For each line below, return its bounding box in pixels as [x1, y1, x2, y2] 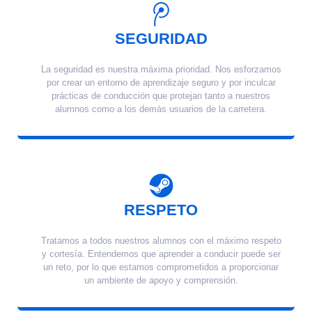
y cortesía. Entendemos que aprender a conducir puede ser [41, 249, 281, 260]
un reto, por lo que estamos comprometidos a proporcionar [43, 262, 279, 273]
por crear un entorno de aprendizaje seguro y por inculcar [46, 77, 276, 88]
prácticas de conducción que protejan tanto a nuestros [52, 90, 271, 101]
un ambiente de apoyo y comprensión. [84, 275, 238, 286]
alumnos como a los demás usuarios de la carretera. [55, 103, 267, 114]
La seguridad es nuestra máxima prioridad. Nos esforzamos [40, 63, 281, 75]
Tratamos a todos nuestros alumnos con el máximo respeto [40, 235, 281, 247]
